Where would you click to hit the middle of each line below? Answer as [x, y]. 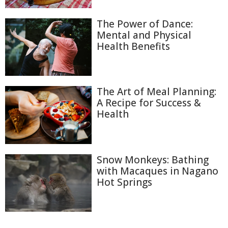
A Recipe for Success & [149, 103]
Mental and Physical [144, 35]
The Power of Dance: [145, 24]
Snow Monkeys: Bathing [153, 160]
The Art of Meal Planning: [156, 92]
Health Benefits [133, 46]
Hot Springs [124, 182]
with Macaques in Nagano [158, 171]
